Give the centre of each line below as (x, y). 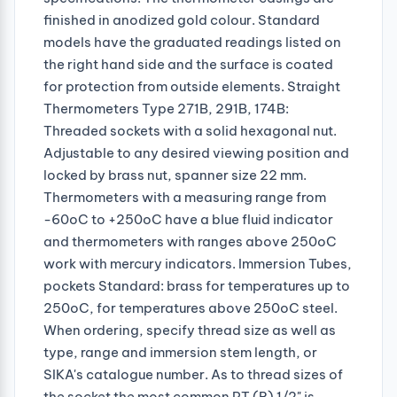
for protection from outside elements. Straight (192, 86)
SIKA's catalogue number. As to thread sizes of (193, 374)
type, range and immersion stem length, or (180, 352)
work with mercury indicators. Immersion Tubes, (198, 263)
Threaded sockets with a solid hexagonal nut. (190, 130)
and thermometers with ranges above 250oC (190, 241)
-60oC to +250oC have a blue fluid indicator (188, 219)
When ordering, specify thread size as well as (190, 330)
